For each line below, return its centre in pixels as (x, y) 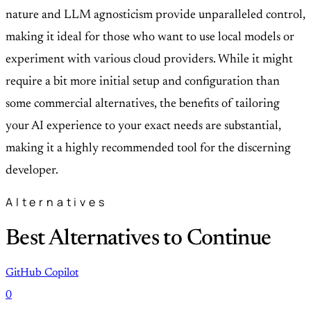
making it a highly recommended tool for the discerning (148, 148)
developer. (32, 170)
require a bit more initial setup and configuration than (143, 82)
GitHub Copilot (42, 273)
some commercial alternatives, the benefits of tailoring (143, 104)
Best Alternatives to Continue (138, 239)
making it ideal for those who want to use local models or (150, 37)
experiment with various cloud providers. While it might (149, 59)
